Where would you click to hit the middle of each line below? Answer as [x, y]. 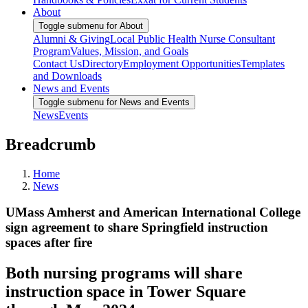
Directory [102, 63]
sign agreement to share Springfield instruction [137, 228]
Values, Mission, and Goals [129, 51]
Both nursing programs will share [124, 273]
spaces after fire [49, 243]
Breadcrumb [51, 144]
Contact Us [57, 63]
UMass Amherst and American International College [153, 212]
